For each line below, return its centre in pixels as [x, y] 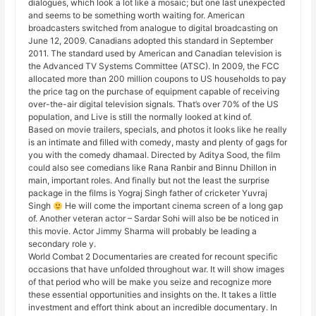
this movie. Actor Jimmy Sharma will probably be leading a [143, 231]
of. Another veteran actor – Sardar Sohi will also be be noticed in [154, 219]
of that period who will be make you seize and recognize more [150, 282]
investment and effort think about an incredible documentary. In [153, 308]
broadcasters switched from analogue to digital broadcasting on [153, 28]
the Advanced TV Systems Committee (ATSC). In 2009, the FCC [154, 66]
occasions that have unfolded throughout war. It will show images [157, 269]
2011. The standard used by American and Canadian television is [155, 54]
